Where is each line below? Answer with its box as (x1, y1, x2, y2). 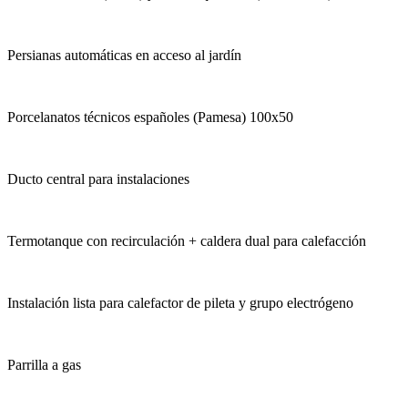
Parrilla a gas (7, 357, 81, 373)
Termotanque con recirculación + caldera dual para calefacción (7, 233, 366, 250)
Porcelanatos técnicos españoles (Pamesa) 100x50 (7, 109, 293, 126)
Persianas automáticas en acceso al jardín (7, 47, 241, 64)
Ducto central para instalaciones (7, 171, 189, 188)
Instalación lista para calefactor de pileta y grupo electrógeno (7, 295, 353, 311)
